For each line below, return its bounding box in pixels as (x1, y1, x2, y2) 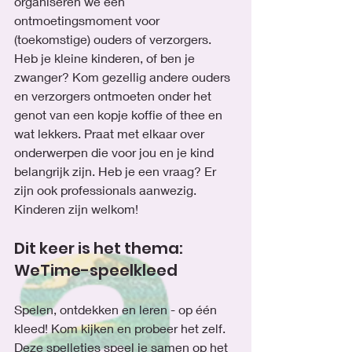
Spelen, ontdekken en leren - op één (14, 302, 220, 317)
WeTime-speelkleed (14, 259, 178, 281)
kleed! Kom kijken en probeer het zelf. (14, 321, 229, 335)
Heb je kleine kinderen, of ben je (14, 50, 198, 65)
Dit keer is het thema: (14, 237, 186, 259)
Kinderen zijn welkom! (14, 201, 138, 216)
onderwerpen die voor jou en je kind (14, 145, 217, 159)
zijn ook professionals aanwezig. (14, 182, 200, 197)
